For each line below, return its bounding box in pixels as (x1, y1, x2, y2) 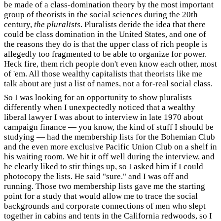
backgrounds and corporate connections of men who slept (4, 201, 206, 211)
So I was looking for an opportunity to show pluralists (4, 93, 192, 102)
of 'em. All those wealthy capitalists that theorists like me (4, 69, 202, 78)
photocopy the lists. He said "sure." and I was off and (4, 172, 188, 181)
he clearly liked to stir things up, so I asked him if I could (4, 162, 203, 171)
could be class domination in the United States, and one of (4, 29, 206, 39)
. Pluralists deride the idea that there (80, 19, 206, 29)
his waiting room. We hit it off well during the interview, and (4, 152, 215, 161)
